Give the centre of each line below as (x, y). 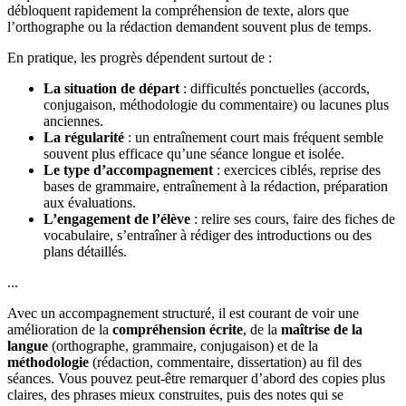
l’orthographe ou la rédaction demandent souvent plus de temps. (189, 27)
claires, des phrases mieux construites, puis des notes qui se (175, 395)
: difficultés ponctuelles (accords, (275, 89)
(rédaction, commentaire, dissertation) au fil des (225, 362)
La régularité (84, 138)
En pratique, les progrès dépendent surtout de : (140, 58)
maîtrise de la (322, 330)
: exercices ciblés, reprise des (297, 170)
